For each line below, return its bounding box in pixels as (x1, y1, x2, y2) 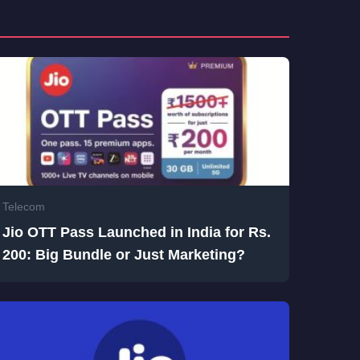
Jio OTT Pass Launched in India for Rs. (2, 224, 271, 241)
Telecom (2, 200, 45, 214)
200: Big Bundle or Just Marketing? (2, 247, 245, 264)
